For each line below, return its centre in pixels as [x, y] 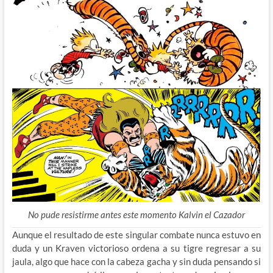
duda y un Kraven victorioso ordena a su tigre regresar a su [136, 248]
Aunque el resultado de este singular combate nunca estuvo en [136, 235]
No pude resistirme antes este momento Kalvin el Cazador [136, 215]
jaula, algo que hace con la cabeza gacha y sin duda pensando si [136, 262]
